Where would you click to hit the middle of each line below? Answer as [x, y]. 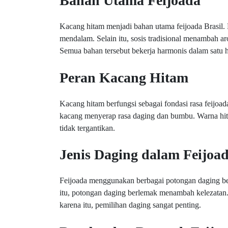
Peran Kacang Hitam [124, 77]
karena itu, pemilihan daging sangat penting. [130, 205]
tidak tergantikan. [87, 128]
